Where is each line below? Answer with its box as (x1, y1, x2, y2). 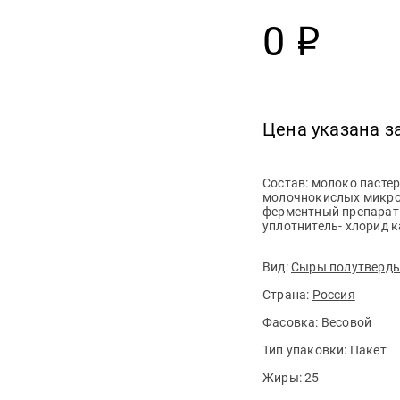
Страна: (262, 287, 312, 302)
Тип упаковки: (262, 343, 350, 357)
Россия (312, 287, 355, 302)
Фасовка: (262, 315, 321, 329)
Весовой (321, 315, 372, 329)
